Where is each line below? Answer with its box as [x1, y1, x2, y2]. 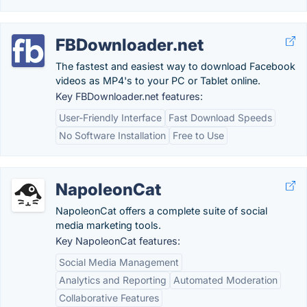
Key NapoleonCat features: [56, 235, 180, 247]
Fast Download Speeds [169, 112, 272, 123]
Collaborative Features [59, 292, 159, 304]
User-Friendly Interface [59, 112, 162, 123]
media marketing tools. [56, 219, 161, 231]
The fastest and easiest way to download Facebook [56, 60, 295, 72]
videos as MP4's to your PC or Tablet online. [56, 75, 260, 86]
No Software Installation [59, 130, 166, 141]
